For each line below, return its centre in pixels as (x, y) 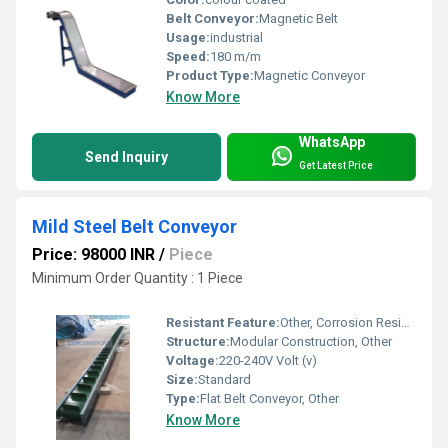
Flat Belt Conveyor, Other (269, 398)
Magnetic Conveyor (309, 76)
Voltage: (192, 360)
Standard (224, 379)
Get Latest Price (336, 165)
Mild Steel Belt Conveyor (134, 227)
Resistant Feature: (223, 322)
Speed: (188, 57)
